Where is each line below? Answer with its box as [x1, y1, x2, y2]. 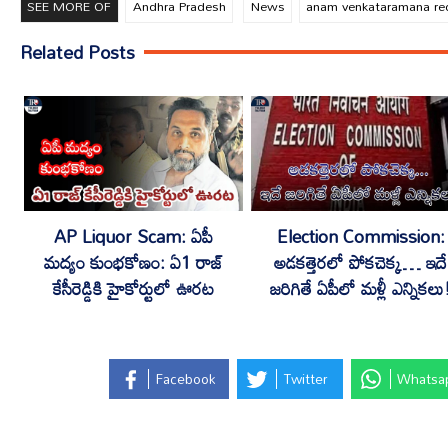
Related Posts [20, 34, 135, 71]
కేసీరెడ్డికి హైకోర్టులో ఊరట [53, 271, 214, 307]
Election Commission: [276, 219, 445, 255]
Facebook [155, 365, 215, 393]
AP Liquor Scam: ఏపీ [54, 219, 213, 255]
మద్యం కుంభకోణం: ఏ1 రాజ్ [44, 245, 223, 281]
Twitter [284, 365, 328, 393]
